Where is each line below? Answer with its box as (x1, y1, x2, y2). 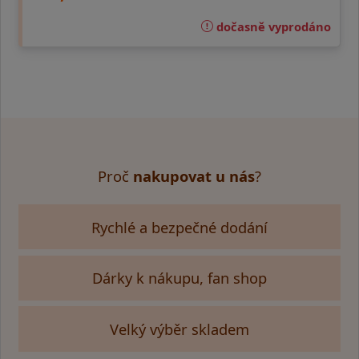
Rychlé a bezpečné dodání (91, 216, 268, 237)
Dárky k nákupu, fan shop (92, 268, 267, 288)
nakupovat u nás (133, 165, 255, 186)
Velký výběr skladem (110, 318, 249, 339)
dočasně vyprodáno (213, 18, 331, 34)
